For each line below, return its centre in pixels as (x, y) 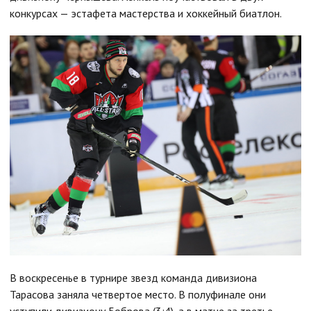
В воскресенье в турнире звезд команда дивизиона (133, 278)
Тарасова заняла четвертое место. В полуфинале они (138, 295)
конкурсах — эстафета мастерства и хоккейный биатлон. (146, 13)
